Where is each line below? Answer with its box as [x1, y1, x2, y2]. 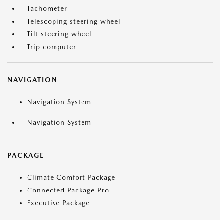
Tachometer [27, 4, 67, 13]
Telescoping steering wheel [27, 17, 120, 26]
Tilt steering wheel [27, 30, 91, 38]
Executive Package [27, 199, 90, 207]
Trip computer [27, 43, 76, 51]
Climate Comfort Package [27, 173, 115, 182]
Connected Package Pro [27, 186, 109, 194]
